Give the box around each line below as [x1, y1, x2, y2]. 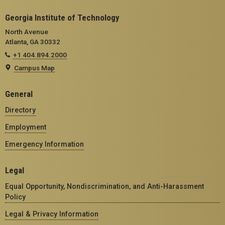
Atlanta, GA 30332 [5, 38, 60, 46]
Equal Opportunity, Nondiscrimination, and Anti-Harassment [5, 182, 204, 191]
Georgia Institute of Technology [5, 13, 120, 23]
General [5, 89, 33, 99]
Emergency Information [5, 140, 84, 149]
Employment [5, 123, 46, 132]
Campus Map [14, 64, 55, 72]
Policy [5, 193, 26, 201]
